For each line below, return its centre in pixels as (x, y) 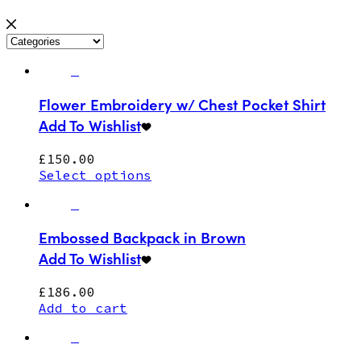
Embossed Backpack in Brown (142, 237)
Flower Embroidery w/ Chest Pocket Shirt (182, 104)
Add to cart (83, 307)
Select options (95, 174)
